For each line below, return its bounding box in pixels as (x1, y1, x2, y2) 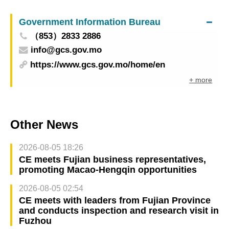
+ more (189, 76, 213, 84)
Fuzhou (18, 215, 52, 226)
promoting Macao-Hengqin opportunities (18, 164, 197, 175)
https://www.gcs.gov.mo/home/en (30, 60, 166, 70)
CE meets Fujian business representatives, (18, 154, 206, 165)
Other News (10, 117, 78, 131)
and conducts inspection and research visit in (18, 205, 219, 216)
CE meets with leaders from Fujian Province (18, 195, 211, 205)
